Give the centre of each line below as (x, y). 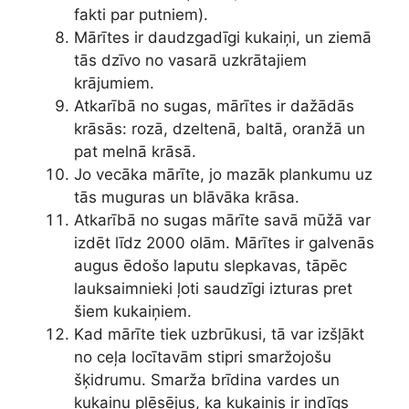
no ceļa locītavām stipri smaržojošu (203, 357)
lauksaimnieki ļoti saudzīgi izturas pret (213, 289)
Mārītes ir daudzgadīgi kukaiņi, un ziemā (223, 38)
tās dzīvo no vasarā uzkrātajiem (190, 61)
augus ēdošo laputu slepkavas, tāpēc (210, 266)
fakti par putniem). (141, 15)
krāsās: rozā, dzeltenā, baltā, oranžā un (220, 129)
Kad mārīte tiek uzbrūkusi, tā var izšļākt (219, 335)
